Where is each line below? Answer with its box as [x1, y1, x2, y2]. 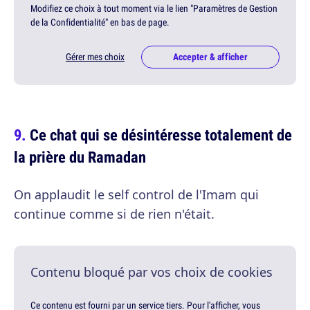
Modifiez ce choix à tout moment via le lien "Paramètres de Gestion [30, 2, 277, 15]
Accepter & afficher [173, 51, 248, 64]
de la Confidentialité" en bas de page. [30, 16, 170, 29]
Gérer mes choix [66, 51, 125, 64]
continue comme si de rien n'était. [14, 205, 215, 222]
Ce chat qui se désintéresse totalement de [30, 123, 292, 145]
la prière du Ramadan [14, 145, 146, 167]
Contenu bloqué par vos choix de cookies [30, 263, 273, 280]
